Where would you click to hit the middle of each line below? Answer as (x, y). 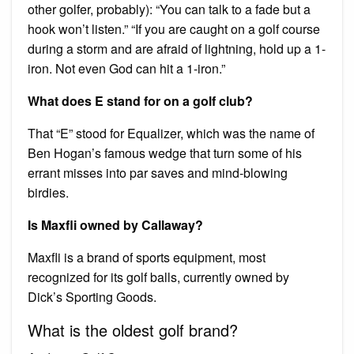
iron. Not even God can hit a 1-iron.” (126, 68)
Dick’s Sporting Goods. (92, 296)
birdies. (48, 192)
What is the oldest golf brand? (133, 330)
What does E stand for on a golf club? (140, 100)
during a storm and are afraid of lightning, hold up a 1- (177, 48)
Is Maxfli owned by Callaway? (115, 224)
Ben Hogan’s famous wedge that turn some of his (165, 153)
